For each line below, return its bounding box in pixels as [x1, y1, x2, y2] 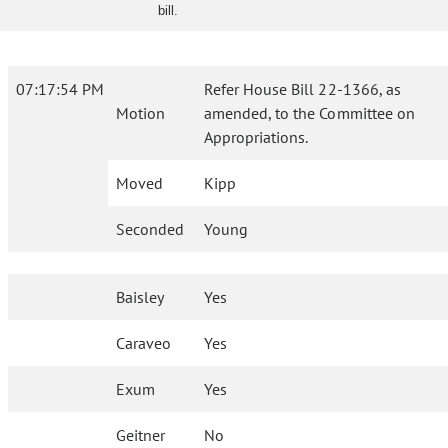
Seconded [116, 219, 184, 239]
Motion [116, 103, 165, 123]
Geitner [116, 425, 166, 445]
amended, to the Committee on [204, 103, 415, 123]
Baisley [116, 287, 165, 307]
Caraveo [116, 333, 172, 353]
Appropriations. [204, 127, 309, 147]
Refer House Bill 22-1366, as [204, 79, 401, 99]
